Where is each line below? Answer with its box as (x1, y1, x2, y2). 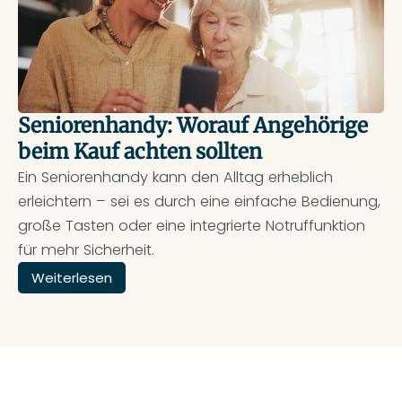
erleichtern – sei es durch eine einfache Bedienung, (18, 191, 380, 213)
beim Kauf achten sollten (18, 139, 262, 165)
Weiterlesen (31, 268, 112, 288)
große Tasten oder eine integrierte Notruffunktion (18, 215, 365, 237)
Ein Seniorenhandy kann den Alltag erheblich (18, 167, 333, 188)
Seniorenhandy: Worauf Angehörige (18, 113, 368, 139)
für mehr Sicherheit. (18, 240, 154, 261)
